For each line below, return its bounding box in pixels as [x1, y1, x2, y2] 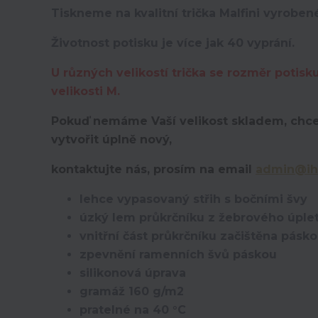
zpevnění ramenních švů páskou [79, 248, 277, 261]
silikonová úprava [79, 266, 186, 280]
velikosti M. [51, 84, 120, 98]
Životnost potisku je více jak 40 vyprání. [51, 36, 295, 50]
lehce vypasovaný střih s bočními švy [79, 192, 307, 206]
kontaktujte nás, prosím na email [51, 163, 256, 176]
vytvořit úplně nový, [51, 133, 172, 146]
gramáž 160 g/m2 [79, 285, 184, 298]
